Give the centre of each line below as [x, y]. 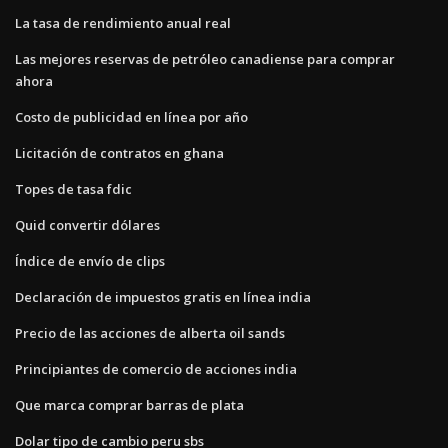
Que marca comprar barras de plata [129, 404]
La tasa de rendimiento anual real [123, 22]
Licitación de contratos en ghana [119, 152]
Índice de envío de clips [90, 260]
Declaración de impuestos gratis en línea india [163, 296]
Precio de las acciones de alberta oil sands [150, 332]
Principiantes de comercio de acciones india [156, 368]
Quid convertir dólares [87, 224]
